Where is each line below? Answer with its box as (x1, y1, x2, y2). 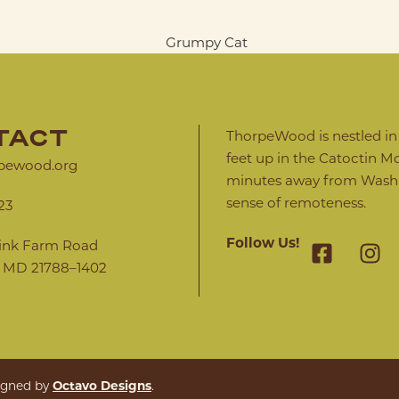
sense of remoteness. (226, 192, 366, 211)
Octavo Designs (53, 376, 151, 394)
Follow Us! (226, 232, 299, 251)
